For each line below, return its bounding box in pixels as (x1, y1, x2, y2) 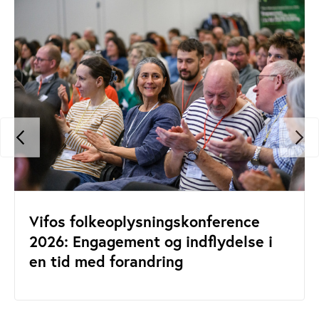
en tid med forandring (29, 251, 183, 271)
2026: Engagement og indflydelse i (29, 231, 273, 251)
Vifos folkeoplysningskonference (29, 211, 260, 231)
